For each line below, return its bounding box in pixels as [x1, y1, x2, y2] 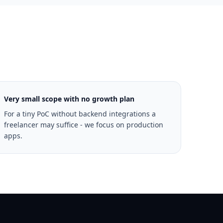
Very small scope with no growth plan [3, 94, 134, 104]
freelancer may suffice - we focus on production [3, 120, 163, 129]
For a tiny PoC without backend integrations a [3, 109, 156, 118]
